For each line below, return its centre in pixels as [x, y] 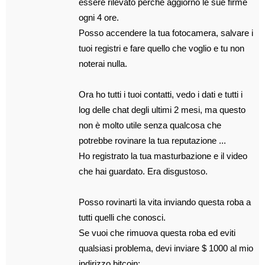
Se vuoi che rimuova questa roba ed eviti [157, 233]
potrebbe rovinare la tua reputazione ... [153, 140]
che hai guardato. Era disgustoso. [143, 171]
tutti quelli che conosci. [122, 217]
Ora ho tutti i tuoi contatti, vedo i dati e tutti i [161, 94]
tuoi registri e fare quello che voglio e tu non [162, 48]
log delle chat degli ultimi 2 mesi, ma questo [162, 110]
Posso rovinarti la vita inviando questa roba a [165, 202]
